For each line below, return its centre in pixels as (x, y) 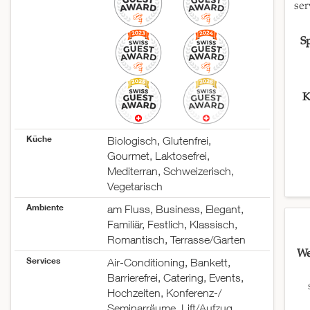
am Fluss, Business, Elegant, (175, 209)
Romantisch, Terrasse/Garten (176, 240)
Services (43, 261)
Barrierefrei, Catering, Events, (175, 278)
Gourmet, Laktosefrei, (158, 156)
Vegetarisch (135, 186)
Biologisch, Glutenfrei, (159, 141)
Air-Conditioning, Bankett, (168, 263)
